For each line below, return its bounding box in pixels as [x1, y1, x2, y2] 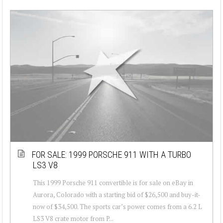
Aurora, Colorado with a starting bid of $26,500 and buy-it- [33, 190, 201, 199]
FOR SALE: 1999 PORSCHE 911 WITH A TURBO [32, 149, 191, 160]
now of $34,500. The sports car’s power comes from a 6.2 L [33, 202, 202, 211]
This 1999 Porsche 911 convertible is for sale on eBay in [33, 178, 193, 187]
